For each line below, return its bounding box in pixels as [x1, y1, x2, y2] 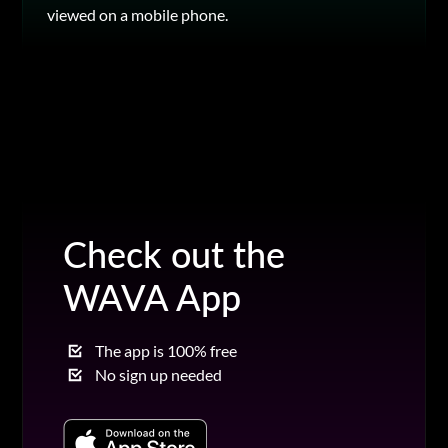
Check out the [63, 231, 286, 276]
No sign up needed [95, 364, 223, 384]
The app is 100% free [95, 340, 238, 360]
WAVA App [63, 274, 242, 319]
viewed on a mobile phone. [47, 4, 229, 24]
